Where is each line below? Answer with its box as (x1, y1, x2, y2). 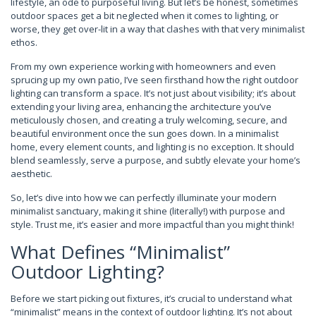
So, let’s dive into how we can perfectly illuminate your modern (11, 191, 276, 204)
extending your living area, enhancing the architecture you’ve (11, 100, 272, 113)
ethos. (11, 36, 37, 49)
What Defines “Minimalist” (11, 239, 230, 265)
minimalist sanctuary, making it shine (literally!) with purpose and (11, 205, 285, 217)
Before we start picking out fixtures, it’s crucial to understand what (11, 292, 292, 305)
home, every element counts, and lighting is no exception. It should (11, 140, 294, 153)
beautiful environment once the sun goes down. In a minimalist (11, 127, 279, 140)
